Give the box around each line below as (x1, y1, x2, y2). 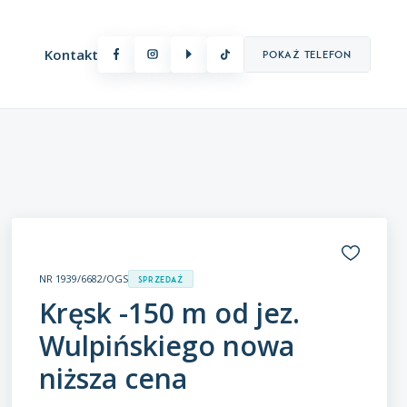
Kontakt (44, 45, 98, 64)
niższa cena (38, 360, 187, 398)
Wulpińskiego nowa (38, 327, 294, 365)
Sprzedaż (137, 274, 184, 285)
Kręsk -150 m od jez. (38, 294, 300, 333)
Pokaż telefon (262, 47, 352, 61)
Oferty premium (11, 184, 119, 203)
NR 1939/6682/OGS (38, 272, 128, 286)
